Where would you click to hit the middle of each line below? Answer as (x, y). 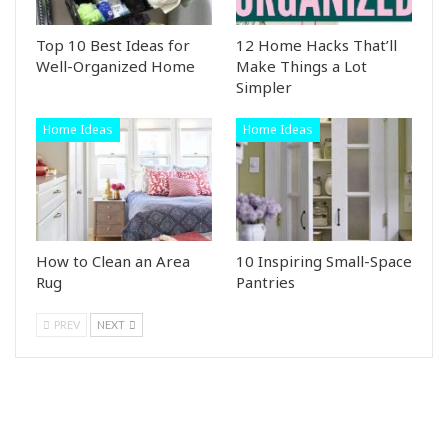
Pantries (265, 282)
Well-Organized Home (115, 65)
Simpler (264, 86)
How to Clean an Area (113, 261)
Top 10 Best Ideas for (113, 44)
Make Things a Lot (301, 65)
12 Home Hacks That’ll (316, 44)
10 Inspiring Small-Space (324, 261)
